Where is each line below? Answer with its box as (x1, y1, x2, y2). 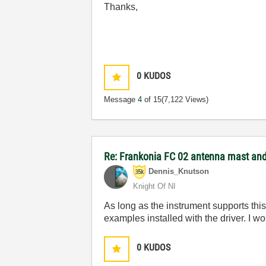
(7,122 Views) (161, 95, 209, 104)
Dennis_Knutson (148, 167, 210, 176)
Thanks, (104, 2, 138, 12)
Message (104, 95, 138, 104)
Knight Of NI (133, 182, 176, 191)
